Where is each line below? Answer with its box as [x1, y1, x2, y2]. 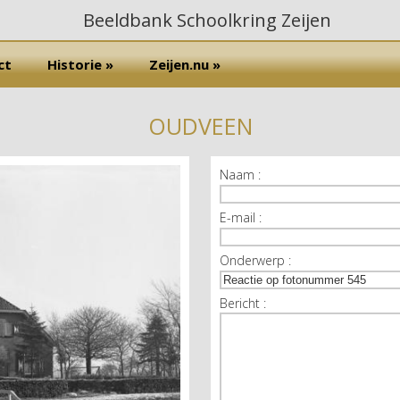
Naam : [219, 165, 261, 183]
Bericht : [219, 294, 266, 312]
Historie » [47, 55, 113, 73]
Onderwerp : [219, 251, 291, 269]
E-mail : [219, 208, 262, 226]
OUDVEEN [147, 110, 253, 141]
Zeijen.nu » [149, 55, 221, 73]
